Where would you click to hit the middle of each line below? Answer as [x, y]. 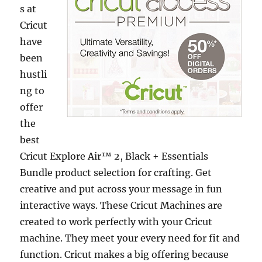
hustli [34, 74]
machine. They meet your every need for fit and [130, 238]
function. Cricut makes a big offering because [125, 254]
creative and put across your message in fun [121, 189]
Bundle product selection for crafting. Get [116, 173]
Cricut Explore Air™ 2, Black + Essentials [114, 156]
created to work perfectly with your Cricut [116, 222]
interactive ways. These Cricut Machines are [121, 205]
